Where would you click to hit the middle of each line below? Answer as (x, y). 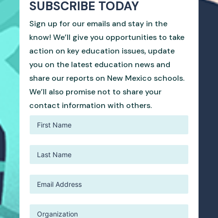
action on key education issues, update (102, 51)
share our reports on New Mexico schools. (107, 78)
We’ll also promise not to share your (95, 91)
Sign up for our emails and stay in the (98, 23)
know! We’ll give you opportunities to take (107, 37)
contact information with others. (91, 105)
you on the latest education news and (100, 64)
